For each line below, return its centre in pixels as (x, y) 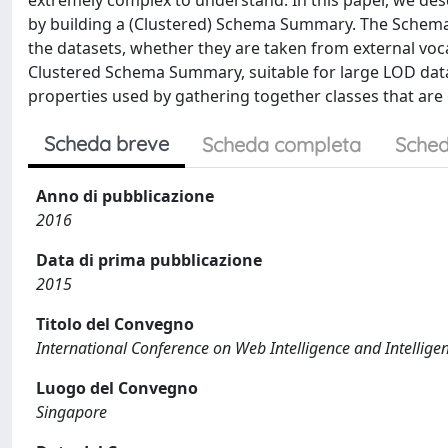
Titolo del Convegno (115, 324)
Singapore (71, 412)
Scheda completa (281, 144)
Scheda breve (106, 143)
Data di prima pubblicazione (149, 260)
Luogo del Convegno (117, 388)
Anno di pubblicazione (125, 196)
